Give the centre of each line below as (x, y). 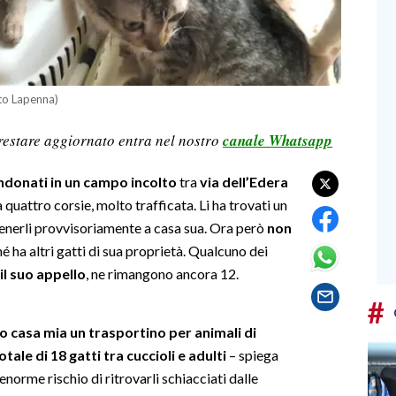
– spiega (254, 354)
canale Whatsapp (278, 140)
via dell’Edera (244, 181)
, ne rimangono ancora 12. (162, 273)
